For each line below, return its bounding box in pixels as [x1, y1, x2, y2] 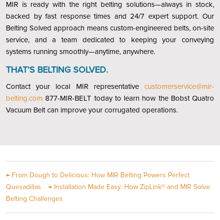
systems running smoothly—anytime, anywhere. [6, 47, 155, 56]
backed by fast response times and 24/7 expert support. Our [6, 12, 214, 21]
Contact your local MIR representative [6, 82, 144, 91]
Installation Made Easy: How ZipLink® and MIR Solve [54, 183, 210, 192]
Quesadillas [6, 183, 41, 192]
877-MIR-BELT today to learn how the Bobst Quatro [43, 94, 214, 103]
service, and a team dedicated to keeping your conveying [6, 35, 214, 45]
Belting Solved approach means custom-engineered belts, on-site [6, 24, 214, 33]
